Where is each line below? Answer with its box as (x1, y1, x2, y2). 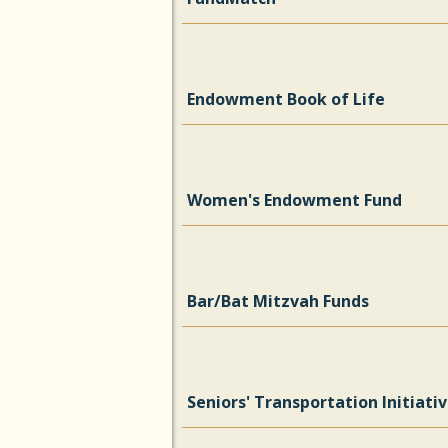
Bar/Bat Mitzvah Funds (187, 290, 369, 312)
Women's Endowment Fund (187, 189, 402, 211)
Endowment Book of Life (187, 88, 385, 110)
